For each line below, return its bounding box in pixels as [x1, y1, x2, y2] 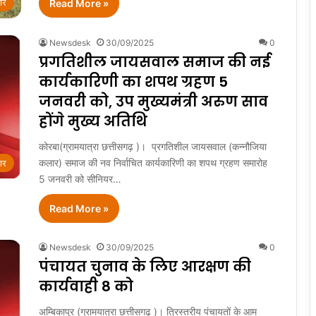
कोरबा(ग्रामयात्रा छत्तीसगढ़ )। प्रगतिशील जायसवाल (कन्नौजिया [39, 140, 267, 153]
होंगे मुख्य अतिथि [39, 111, 147, 132]
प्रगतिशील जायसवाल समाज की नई [39, 52, 270, 73]
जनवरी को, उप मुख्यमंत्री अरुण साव [39, 92, 268, 112]
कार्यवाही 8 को [39, 276, 133, 297]
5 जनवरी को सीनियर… [39, 173, 121, 186]
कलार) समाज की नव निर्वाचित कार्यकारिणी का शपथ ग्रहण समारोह [39, 157, 267, 169]
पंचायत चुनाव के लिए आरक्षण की [39, 257, 251, 277]
